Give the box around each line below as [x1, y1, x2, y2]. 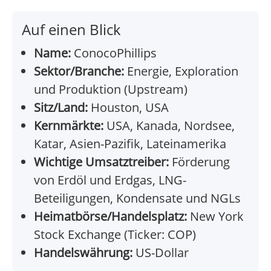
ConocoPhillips [71, 45, 157, 62]
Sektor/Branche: [34, 63, 124, 80]
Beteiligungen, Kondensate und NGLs [34, 190, 241, 207]
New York [187, 208, 244, 225]
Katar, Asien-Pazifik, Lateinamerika [34, 135, 226, 152]
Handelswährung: [34, 244, 132, 261]
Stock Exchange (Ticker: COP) [34, 226, 196, 243]
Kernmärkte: [34, 117, 103, 134]
